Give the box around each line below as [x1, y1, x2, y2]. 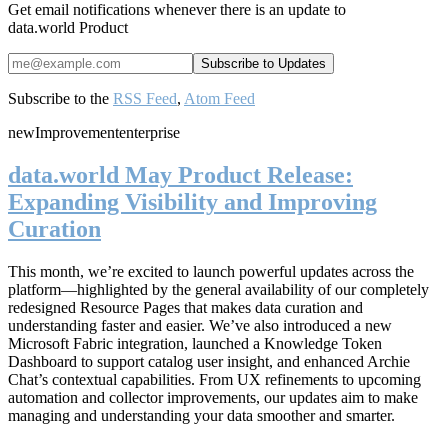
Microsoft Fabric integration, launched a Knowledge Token [8, 334, 382, 352]
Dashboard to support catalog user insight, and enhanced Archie [8, 352, 410, 370]
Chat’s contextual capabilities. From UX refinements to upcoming [8, 370, 421, 388]
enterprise [119, 123, 180, 141]
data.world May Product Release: [8, 161, 353, 188]
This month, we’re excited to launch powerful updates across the [8, 262, 414, 280]
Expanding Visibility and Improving [8, 188, 377, 215]
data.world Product [8, 18, 128, 36]
